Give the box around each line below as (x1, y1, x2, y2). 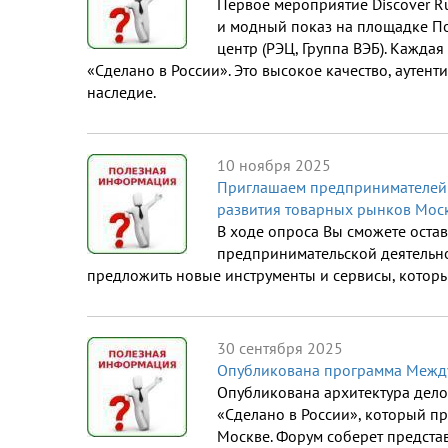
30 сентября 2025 (217, 338, 343, 359)
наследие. (87, 82, 156, 103)
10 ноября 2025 (217, 155, 331, 176)
